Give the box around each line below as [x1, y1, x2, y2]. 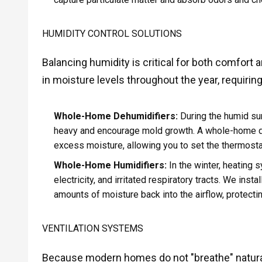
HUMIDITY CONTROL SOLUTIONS [42, 27, 182, 39]
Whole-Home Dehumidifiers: [53, 110, 178, 122]
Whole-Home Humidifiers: [53, 160, 167, 171]
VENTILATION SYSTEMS [42, 223, 143, 235]
